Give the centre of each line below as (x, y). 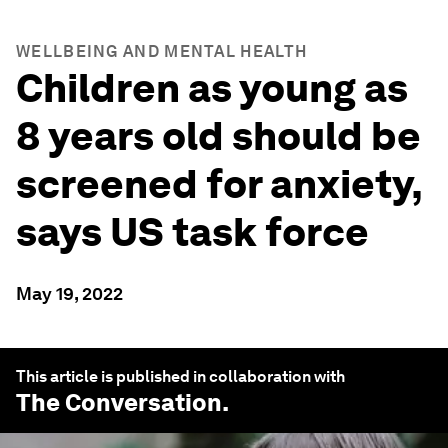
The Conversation (119, 402)
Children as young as (212, 88)
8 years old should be (218, 136)
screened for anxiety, (219, 184)
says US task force (192, 232)
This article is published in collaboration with (180, 376)
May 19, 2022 (69, 293)
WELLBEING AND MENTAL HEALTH (162, 51)
